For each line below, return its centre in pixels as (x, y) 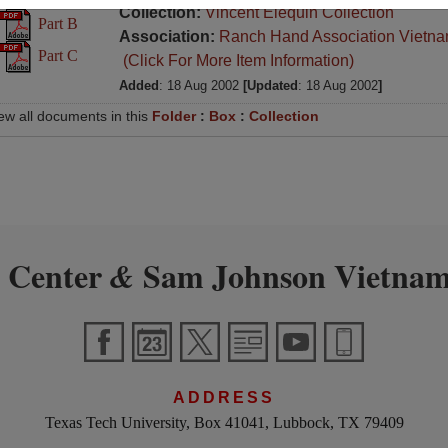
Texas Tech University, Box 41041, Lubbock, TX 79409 (224, 423)
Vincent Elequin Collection (299, 12)
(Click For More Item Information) (236, 60)
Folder (174, 116)
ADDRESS (224, 397)
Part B (55, 23)
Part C (55, 55)
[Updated (270, 85)
